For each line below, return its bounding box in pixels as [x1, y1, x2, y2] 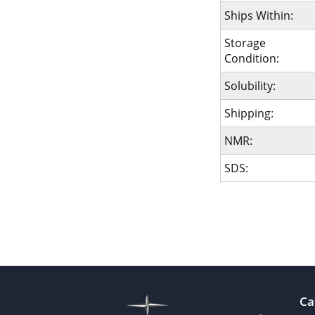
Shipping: [224, 105, 274, 121]
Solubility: [224, 78, 276, 94]
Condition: [224, 51, 279, 66]
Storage [224, 35, 266, 51]
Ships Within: [224, 8, 293, 23]
